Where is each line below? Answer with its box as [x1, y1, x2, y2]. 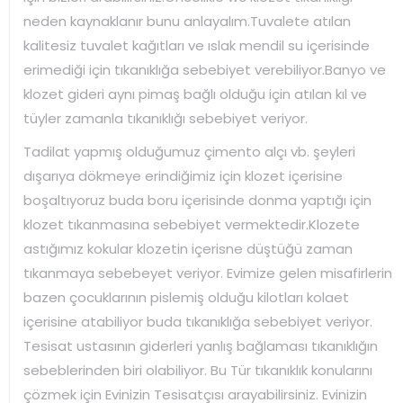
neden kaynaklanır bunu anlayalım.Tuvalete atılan [23, 11, 351, 31]
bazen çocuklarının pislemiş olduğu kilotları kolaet [23, 287, 349, 307]
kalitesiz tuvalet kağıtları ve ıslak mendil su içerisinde [23, 35, 370, 55]
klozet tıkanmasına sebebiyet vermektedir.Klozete [23, 214, 360, 234]
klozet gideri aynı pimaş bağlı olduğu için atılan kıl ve [23, 84, 367, 103]
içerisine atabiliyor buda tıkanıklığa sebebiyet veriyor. [23, 311, 372, 331]
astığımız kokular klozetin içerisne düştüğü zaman [23, 238, 353, 258]
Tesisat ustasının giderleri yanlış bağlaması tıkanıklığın [23, 336, 378, 355]
